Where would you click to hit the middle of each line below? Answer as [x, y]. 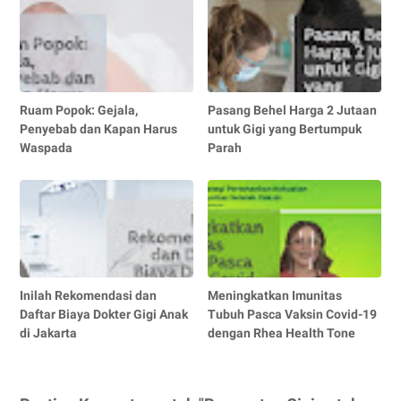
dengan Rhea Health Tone [282, 333]
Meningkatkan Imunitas [275, 296]
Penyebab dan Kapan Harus [98, 129]
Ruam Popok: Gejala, [79, 111]
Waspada [46, 148]
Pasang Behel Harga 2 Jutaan [293, 111]
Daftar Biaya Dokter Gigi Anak [104, 315]
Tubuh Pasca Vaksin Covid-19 [293, 315]
